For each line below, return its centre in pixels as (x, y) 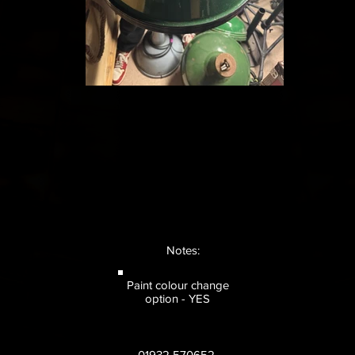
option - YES (177, 298)
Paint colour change (177, 285)
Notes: (184, 250)
